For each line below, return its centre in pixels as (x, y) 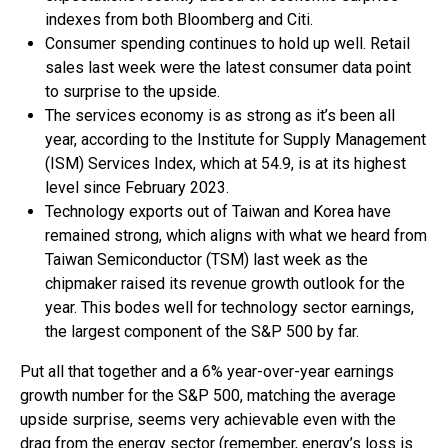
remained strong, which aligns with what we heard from (236, 235)
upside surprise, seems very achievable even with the (208, 419)
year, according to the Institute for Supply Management (235, 139)
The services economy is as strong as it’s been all (220, 115)
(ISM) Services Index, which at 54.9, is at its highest (225, 163)
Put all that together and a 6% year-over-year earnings (207, 371)
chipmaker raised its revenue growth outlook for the (225, 283)
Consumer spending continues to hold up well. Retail (227, 43)
